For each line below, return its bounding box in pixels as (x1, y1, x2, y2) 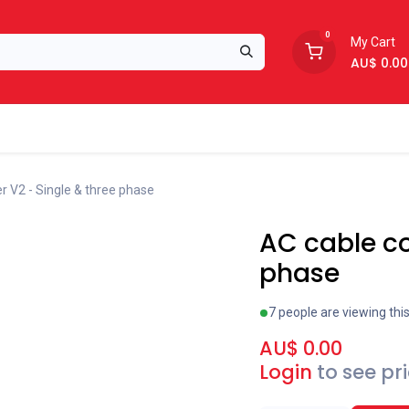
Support (41, 119, 96, 137)
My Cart (350, 35, 395, 49)
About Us (156, 119, 218, 137)
